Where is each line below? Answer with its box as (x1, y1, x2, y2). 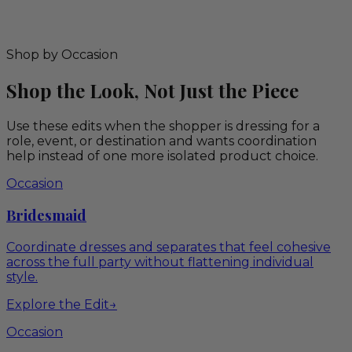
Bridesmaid (6, 205, 86, 225)
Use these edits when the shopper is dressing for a (6, 118, 320, 134)
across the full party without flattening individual (6, 255, 313, 270)
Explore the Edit (6, 297, 109, 313)
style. (6, 269, 38, 285)
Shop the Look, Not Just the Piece (6, 77, 299, 103)
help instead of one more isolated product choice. (6, 148, 318, 163)
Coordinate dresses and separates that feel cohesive (6, 240, 331, 255)
